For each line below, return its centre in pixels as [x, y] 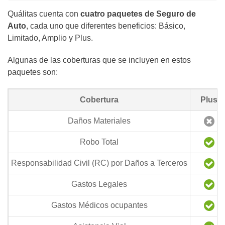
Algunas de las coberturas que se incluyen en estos [99, 60]
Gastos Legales [99, 184]
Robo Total [99, 142]
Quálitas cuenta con [44, 14]
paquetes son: [33, 72]
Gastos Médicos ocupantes [99, 205]
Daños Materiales [99, 121]
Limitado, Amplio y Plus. [50, 38]
